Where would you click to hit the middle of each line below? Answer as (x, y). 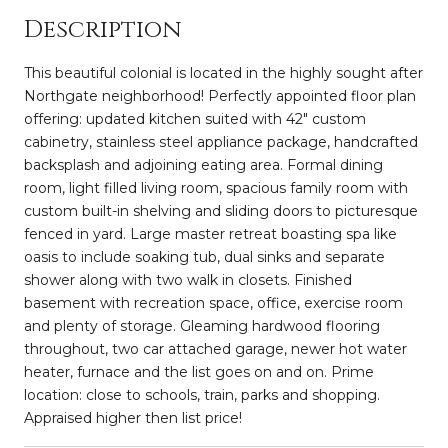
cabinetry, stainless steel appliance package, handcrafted (221, 141)
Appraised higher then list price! (133, 417)
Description (102, 29)
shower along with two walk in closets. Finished (188, 279)
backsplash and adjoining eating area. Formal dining (203, 164)
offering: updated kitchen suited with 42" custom (195, 118)
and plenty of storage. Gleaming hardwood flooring (202, 325)
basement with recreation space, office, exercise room (213, 302)
